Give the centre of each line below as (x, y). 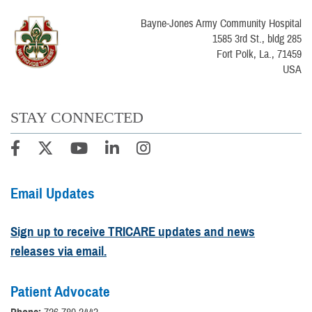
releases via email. (58, 251)
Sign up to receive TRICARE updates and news (133, 232)
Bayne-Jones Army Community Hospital (221, 24)
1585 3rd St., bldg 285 (257, 39)
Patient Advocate (60, 292)
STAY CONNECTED (77, 118)
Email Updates (53, 194)
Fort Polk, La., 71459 (259, 55)
